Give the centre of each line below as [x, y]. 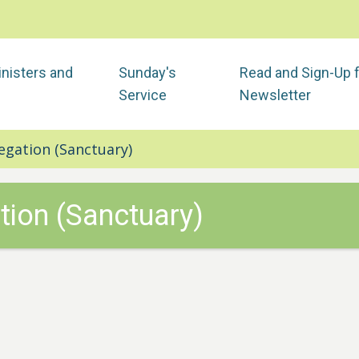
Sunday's [147, 73]
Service [142, 95]
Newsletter [275, 95]
